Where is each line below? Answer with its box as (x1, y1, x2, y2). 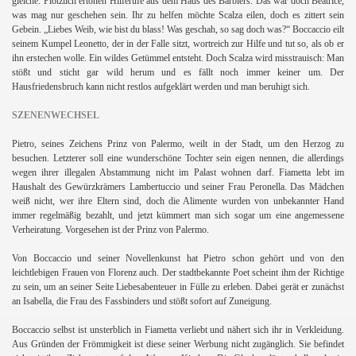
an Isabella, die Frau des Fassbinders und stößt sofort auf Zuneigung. (12, 295, 272, 307)
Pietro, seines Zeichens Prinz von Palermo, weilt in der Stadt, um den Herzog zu (12, 137, 344, 149)
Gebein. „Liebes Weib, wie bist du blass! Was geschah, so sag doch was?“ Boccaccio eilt (12, 23, 344, 35)
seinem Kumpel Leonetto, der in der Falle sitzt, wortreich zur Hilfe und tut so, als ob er (12, 37, 344, 49)
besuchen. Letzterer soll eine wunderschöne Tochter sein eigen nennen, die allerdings (12, 152, 344, 164)
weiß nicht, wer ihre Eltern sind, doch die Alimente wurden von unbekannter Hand (12, 195, 344, 207)
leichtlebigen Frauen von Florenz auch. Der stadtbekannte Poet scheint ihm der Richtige (12, 266, 344, 278)
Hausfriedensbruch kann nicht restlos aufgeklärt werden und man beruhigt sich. (12, 80, 310, 92)
